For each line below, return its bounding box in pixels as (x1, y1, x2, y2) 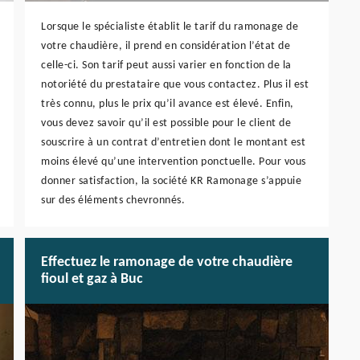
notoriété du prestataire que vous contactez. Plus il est (41, 79, 309, 92)
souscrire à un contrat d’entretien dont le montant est (41, 137, 305, 149)
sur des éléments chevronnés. (41, 194, 185, 207)
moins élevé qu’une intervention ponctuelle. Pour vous (41, 156, 306, 169)
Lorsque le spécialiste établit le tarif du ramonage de (41, 21, 298, 34)
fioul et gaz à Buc (41, 272, 143, 288)
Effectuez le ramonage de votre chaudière (41, 255, 292, 271)
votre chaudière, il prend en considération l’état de (41, 40, 290, 53)
